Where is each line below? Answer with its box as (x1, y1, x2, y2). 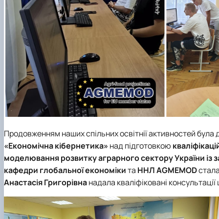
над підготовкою (108, 140, 173, 152)
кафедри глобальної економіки (4, 165, 126, 176)
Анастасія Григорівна (4, 177, 87, 188)
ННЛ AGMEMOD (137, 165, 197, 176)
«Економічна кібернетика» (4, 140, 108, 152)
